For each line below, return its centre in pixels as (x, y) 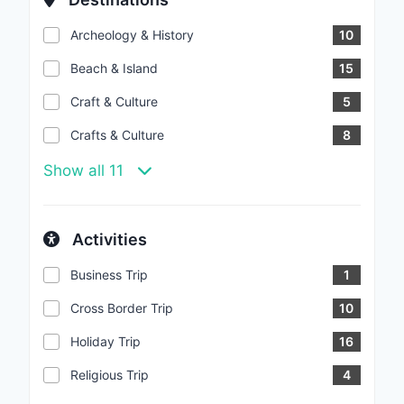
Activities (108, 239)
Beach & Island (114, 68)
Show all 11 (86, 170)
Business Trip (109, 274)
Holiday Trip (106, 341)
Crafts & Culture (117, 134)
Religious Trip (110, 374)
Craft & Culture (114, 101)
